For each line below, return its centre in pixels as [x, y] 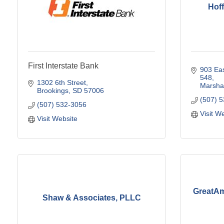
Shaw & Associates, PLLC [91, 198]
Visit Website [57, 118]
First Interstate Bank [63, 65]
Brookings [52, 90]
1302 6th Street [61, 82]
